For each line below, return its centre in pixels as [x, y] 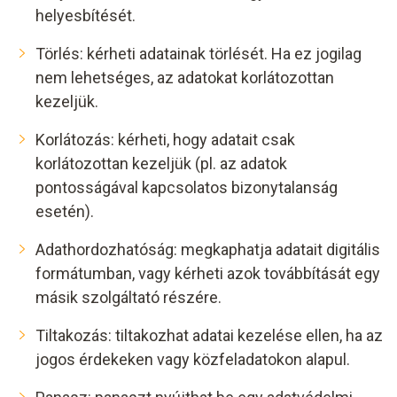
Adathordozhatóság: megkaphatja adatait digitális [208, 249]
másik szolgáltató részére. [128, 297]
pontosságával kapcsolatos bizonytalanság [187, 187]
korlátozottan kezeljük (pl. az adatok [161, 163]
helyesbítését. [86, 16]
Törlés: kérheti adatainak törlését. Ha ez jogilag [198, 54]
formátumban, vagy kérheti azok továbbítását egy [208, 273]
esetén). [65, 211]
